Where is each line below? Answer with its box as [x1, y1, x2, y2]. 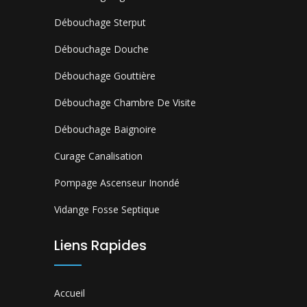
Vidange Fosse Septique [54, 202, 160, 216]
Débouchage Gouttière [54, 69, 156, 82]
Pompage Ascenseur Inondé [54, 175, 180, 189]
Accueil [54, 286, 85, 299]
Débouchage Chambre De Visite [54, 95, 196, 109]
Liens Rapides [54, 235, 147, 255]
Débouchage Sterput [54, 15, 146, 29]
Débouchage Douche [54, 42, 149, 56]
